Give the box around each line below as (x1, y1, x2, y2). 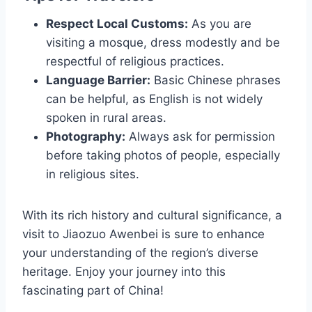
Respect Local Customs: (46, 17, 188, 31)
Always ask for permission (125, 130, 275, 144)
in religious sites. (46, 167, 139, 182)
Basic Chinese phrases (150, 73, 281, 88)
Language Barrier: (46, 73, 150, 88)
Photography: (46, 130, 125, 144)
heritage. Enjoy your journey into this (22, 265, 226, 279)
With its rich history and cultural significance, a (22, 208, 282, 223)
